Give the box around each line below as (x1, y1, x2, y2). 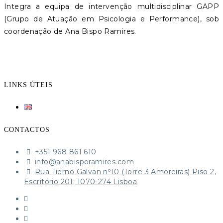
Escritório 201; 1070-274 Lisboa (24, 177, 137, 187)
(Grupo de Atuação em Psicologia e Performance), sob (4, 14, 219, 23)
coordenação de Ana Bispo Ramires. (4, 26, 136, 36)
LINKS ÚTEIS (4, 81, 53, 89)
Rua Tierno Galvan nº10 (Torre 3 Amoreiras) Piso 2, (34, 167, 216, 177)
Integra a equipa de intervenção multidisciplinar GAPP (4, 1, 219, 11)
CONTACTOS (4, 125, 50, 133)
